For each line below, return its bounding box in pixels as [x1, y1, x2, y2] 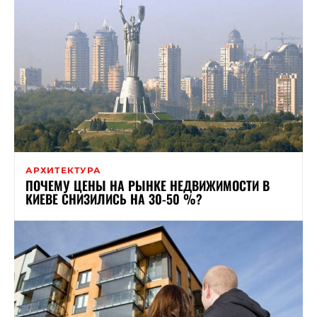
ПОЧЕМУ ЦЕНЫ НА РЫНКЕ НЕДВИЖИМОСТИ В [25, 176, 270, 195]
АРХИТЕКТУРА [25, 165, 101, 176]
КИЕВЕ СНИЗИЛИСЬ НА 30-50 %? [25, 190, 202, 209]
